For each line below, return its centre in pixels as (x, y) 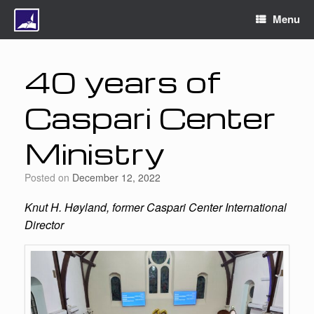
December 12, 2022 (116, 177)
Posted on (52, 177)
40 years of (122, 81)
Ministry (95, 153)
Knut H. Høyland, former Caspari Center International (156, 207)
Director (46, 225)
